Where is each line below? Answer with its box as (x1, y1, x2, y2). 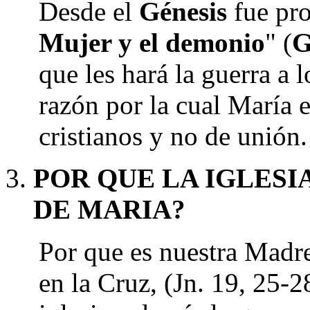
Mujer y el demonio (39, 28, 265, 57)
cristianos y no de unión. (39, 121, 307, 151)
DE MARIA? (33, 194, 185, 224)
